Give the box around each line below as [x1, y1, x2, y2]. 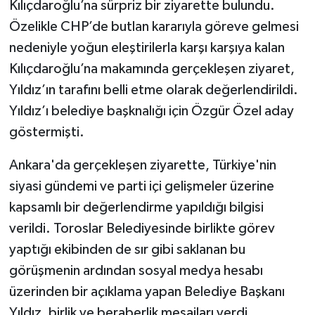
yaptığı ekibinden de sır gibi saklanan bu [8, 242, 245, 257]
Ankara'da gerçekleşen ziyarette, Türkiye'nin [8, 157, 276, 172]
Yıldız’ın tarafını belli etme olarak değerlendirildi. [8, 82, 298, 97]
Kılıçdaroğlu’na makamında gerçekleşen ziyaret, [8, 61, 295, 76]
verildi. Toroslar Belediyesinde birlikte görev [8, 221, 275, 236]
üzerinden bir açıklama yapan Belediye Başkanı [8, 284, 285, 299]
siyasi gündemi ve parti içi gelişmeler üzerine [8, 179, 274, 193]
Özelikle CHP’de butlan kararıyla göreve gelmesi [8, 19, 299, 34]
